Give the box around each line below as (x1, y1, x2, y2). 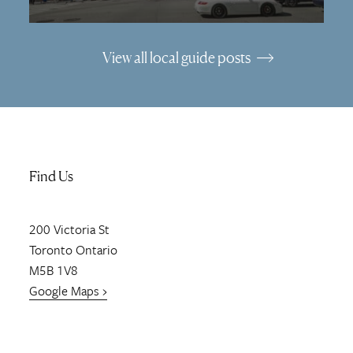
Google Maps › (29, 281, 108, 300)
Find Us (29, 168, 74, 185)
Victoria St (54, 219, 110, 239)
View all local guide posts (102, 47, 251, 67)
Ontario (76, 240, 118, 259)
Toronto (29, 240, 73, 259)
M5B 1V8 (29, 260, 79, 280)
